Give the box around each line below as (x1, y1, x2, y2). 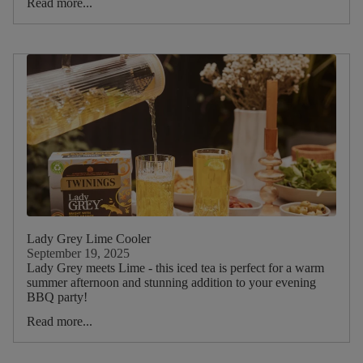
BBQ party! (27, 289, 88, 304)
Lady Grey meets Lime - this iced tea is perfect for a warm (27, 260, 324, 275)
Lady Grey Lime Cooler (27, 231, 151, 246)
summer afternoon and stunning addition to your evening (27, 275, 316, 289)
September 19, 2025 (27, 246, 130, 260)
